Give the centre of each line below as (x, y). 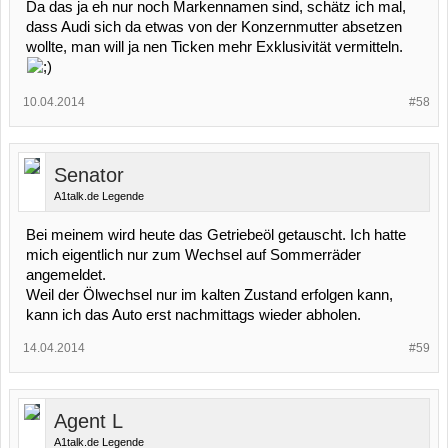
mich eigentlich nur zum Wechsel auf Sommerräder (193, 254)
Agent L (88, 420)
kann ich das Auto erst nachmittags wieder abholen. (193, 314)
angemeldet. (66, 274)
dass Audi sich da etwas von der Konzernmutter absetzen (214, 26)
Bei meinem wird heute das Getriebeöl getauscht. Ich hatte (216, 234)
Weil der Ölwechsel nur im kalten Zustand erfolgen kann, (209, 294)
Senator (89, 174)
